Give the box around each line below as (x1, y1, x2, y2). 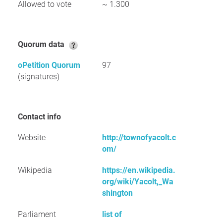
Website (18, 133, 46, 142)
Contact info (23, 112, 61, 121)
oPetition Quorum (18, 60, 80, 70)
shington (102, 188, 133, 198)
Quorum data (23, 40, 66, 49)
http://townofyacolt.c (102, 133, 176, 142)
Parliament (18, 210, 56, 219)
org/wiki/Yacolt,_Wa (102, 177, 173, 186)
